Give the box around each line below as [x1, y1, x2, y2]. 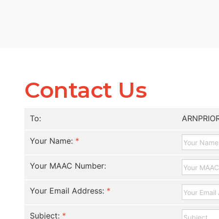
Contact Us [24, 77, 147, 103]
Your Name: [30, 136, 73, 146]
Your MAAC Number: [30, 161, 107, 171]
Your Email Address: [30, 186, 105, 196]
